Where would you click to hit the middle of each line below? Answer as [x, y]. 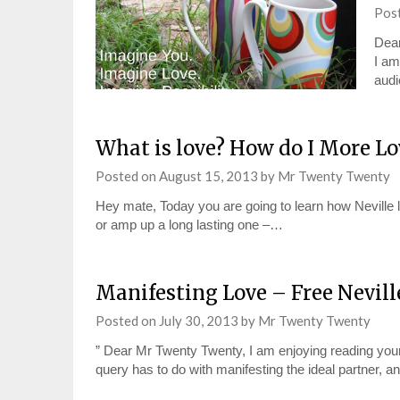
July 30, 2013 [199, 321]
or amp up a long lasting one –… [189, 225]
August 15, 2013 [208, 176]
